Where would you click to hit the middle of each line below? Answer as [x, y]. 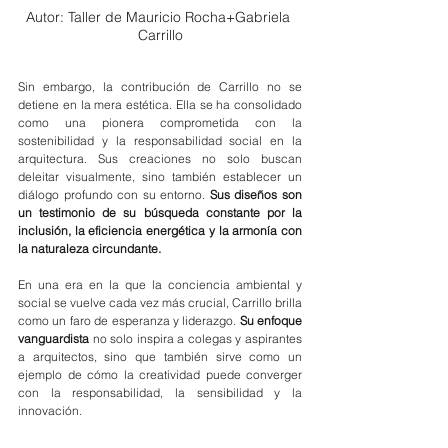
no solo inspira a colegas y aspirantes [195, 339]
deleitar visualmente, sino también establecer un [160, 177]
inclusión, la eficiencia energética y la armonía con [160, 231]
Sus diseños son [256, 195]
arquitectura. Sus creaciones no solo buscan [160, 159]
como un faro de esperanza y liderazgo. [129, 321]
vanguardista [53, 339]
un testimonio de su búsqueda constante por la [160, 213]
